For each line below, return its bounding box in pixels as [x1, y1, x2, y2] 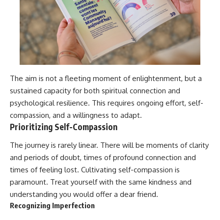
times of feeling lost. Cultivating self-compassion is [10, 165, 180, 175]
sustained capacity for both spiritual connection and [10, 85, 180, 95]
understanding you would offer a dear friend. [10, 190, 158, 199]
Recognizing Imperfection [10, 201, 95, 210]
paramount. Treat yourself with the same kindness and [10, 177, 192, 187]
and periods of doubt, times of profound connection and [10, 153, 196, 163]
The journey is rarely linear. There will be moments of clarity [10, 140, 209, 150]
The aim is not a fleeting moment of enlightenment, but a [10, 73, 202, 83]
